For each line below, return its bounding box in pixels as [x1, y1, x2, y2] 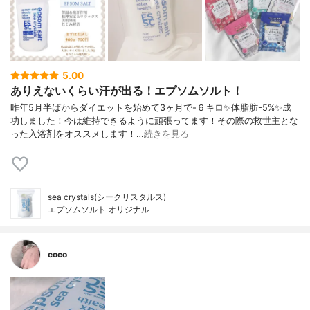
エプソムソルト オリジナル [48, 204, 149, 215]
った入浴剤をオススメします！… [10, 129, 144, 140]
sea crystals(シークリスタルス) [48, 192, 166, 203]
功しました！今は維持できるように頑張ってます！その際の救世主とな [10, 116, 298, 127]
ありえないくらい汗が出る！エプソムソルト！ [10, 83, 243, 98]
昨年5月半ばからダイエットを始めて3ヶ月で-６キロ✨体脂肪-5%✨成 [10, 102, 291, 113]
